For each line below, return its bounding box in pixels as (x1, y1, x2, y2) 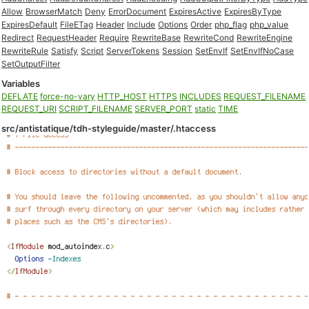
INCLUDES (179, 91, 222, 101)
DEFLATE (1, 91, 39, 101)
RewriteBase (132, 32, 181, 43)
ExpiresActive (169, 6, 222, 17)
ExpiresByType (224, 6, 282, 17)
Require (99, 32, 130, 43)
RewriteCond (183, 32, 235, 43)
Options (158, 19, 188, 30)
